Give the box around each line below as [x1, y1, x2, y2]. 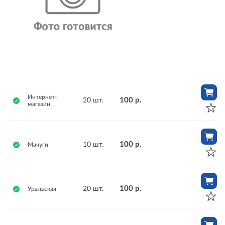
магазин [28, 101, 50, 107]
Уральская [28, 186, 56, 192]
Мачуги [28, 142, 48, 148]
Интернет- [28, 94, 57, 100]
